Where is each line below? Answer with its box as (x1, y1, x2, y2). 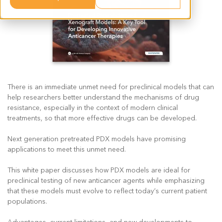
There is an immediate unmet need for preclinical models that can (7, 82, 214, 92)
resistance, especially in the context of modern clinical (7, 103, 178, 112)
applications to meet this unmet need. (7, 145, 126, 154)
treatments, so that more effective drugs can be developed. (7, 113, 197, 123)
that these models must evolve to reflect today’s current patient (7, 186, 207, 196)
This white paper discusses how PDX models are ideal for (7, 166, 190, 175)
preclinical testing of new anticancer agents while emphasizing (7, 176, 205, 185)
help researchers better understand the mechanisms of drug (7, 93, 199, 102)
